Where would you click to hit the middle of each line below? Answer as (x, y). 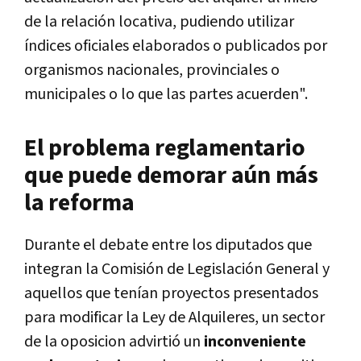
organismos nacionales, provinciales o (152, 71)
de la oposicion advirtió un (114, 342)
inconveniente (255, 342)
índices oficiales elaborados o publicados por (176, 46)
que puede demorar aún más (171, 176)
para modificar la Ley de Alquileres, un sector (174, 318)
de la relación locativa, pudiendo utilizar (159, 22)
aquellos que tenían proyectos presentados (171, 294)
